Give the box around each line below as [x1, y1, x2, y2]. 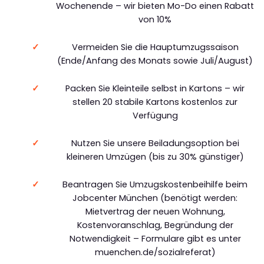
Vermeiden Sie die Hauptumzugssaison [71, 41, 239, 53]
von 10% [138, 13, 172, 25]
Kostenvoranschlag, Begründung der [77, 219, 233, 231]
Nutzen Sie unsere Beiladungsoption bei [71, 137, 239, 149]
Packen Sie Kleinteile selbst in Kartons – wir [65, 82, 245, 94]
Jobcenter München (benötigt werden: [72, 192, 238, 204]
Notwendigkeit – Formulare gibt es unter [69, 232, 241, 245]
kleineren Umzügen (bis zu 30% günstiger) [66, 150, 244, 163]
